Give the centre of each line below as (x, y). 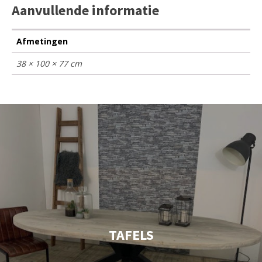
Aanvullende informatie (85, 10)
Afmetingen (42, 41)
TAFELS (131, 235)
